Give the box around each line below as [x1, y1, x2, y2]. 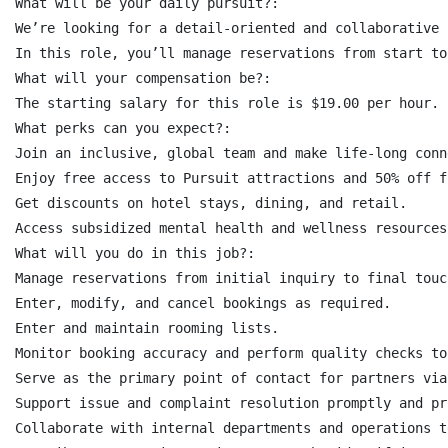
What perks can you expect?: [15, 120, 231, 136]
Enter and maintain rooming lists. [15, 320, 279, 336]
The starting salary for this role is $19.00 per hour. [15, 95, 439, 111]
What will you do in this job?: [15, 245, 255, 261]
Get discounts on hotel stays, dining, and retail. [15, 195, 407, 211]
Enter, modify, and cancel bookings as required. [15, 295, 391, 311]
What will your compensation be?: [15, 70, 271, 86]
